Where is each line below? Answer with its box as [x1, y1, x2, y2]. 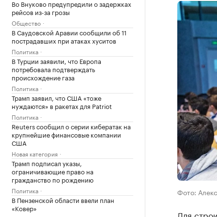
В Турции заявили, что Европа [12, 56, 101, 65]
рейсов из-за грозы [12, 7, 70, 16]
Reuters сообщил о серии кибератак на [12, 121, 131, 131]
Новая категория [12, 149, 58, 158]
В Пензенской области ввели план [12, 195, 114, 204]
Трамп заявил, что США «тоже [12, 93, 101, 102]
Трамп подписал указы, [12, 158, 82, 168]
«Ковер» [12, 203, 37, 213]
